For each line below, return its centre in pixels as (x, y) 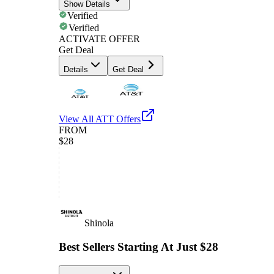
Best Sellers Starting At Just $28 (139, 246)
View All (77, 119)
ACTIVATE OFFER (99, 39)
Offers (127, 119)
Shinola (99, 223)
